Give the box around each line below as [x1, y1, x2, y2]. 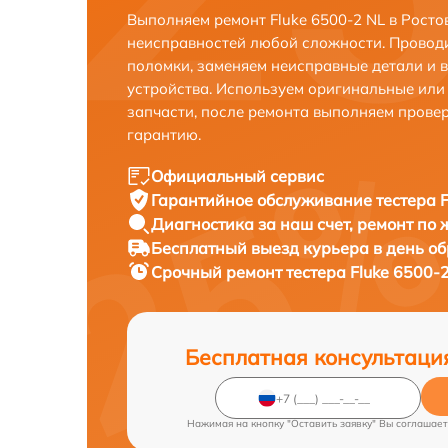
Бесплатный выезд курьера [151, 238, 373, 258]
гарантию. [127, 125, 201, 144]
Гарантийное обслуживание [151, 190, 376, 210]
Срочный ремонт [151, 262, 286, 282]
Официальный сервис [151, 166, 324, 186]
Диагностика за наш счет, [151, 214, 357, 234]
